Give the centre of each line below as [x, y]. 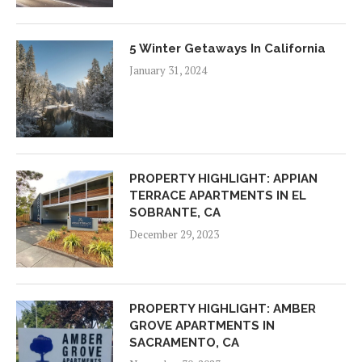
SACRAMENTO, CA [184, 342]
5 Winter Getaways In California [227, 48]
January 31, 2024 [168, 70]
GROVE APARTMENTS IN [202, 325]
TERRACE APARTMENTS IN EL [218, 195]
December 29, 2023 [174, 234]
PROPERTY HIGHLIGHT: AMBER [223, 308]
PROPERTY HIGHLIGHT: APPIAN [223, 178]
